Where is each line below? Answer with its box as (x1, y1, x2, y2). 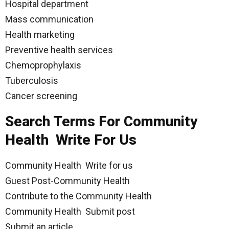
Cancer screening (5, 90, 77, 102)
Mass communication (5, 14, 94, 25)
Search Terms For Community (5, 113, 197, 130)
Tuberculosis (5, 75, 58, 86)
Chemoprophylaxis (5, 60, 81, 71)
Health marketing (5, 29, 75, 40)
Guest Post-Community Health (5, 175, 130, 187)
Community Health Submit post (5, 206, 135, 217)
